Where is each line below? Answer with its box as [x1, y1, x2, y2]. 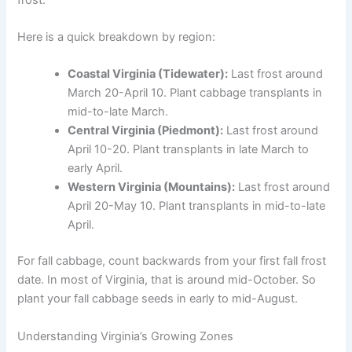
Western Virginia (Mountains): [68, 180, 236, 195]
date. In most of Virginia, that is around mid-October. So [17, 273, 317, 288]
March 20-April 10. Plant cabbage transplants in [68, 86, 323, 101]
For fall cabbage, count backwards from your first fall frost [17, 254, 327, 269]
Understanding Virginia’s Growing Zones [17, 328, 234, 343]
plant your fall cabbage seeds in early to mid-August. [17, 291, 299, 306]
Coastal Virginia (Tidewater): [68, 67, 229, 82]
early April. [68, 161, 123, 176]
